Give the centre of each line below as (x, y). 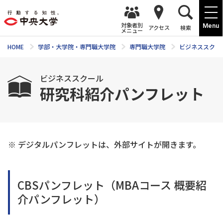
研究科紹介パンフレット (122, 94)
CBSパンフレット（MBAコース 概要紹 (112, 185)
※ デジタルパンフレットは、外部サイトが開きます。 (104, 144)
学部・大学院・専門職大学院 (77, 47)
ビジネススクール (72, 78)
